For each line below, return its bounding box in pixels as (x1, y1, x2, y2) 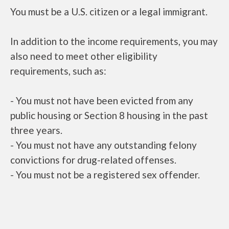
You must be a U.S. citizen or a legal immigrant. (10, 6, 208, 17)
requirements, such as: (10, 65, 106, 77)
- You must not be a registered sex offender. (10, 169, 200, 180)
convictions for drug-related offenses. (10, 154, 176, 166)
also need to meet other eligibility (10, 50, 157, 62)
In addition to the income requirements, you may (10, 35, 218, 47)
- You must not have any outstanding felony (10, 139, 197, 151)
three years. (10, 124, 62, 136)
